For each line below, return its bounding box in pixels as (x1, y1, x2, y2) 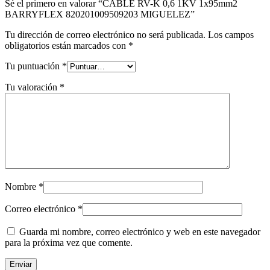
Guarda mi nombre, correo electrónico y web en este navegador (19, 227, 260, 237)
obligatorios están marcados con (5, 40, 128, 51)
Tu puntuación (5, 61, 62, 72)
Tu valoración (5, 82, 60, 93)
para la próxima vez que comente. (5, 237, 133, 248)
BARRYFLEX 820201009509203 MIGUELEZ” (5, 9, 195, 20)
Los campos (208, 30, 254, 40)
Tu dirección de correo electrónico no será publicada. (5, 30, 206, 40)
